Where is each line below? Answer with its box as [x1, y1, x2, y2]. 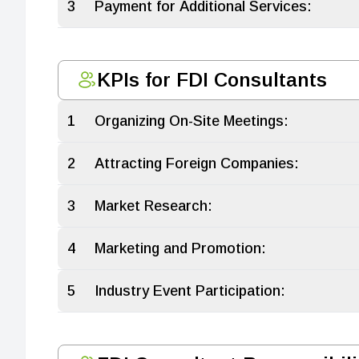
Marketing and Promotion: [94, 240, 266, 256]
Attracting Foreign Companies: [94, 155, 299, 171]
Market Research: [94, 198, 212, 214]
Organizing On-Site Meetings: [94, 113, 288, 129]
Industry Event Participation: [94, 283, 285, 299]
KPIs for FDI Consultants [96, 69, 327, 91]
